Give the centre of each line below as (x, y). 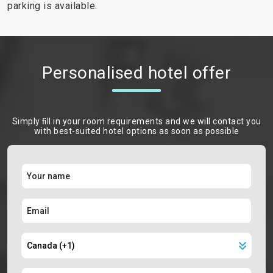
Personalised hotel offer (136, 73)
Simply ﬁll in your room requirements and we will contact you (136, 121)
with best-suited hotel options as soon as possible (136, 131)
